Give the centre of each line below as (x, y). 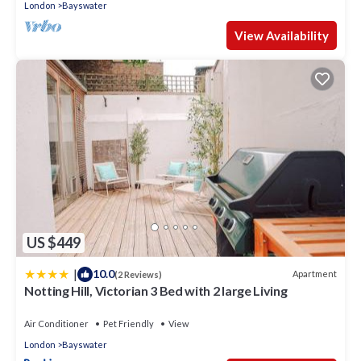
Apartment (315, 274)
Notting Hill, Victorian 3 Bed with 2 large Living (156, 290)
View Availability (282, 35)
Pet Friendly (129, 323)
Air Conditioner (56, 323)
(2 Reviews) (138, 274)
